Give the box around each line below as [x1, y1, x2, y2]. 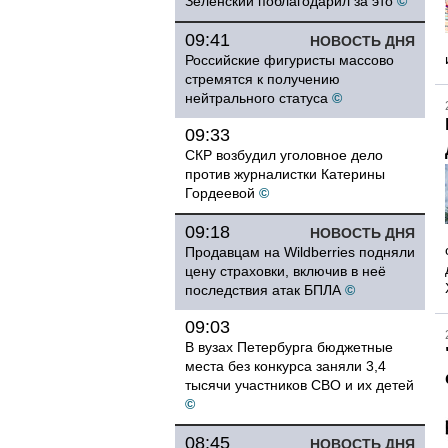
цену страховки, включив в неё [185, 263, 386, 279]
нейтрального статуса [185, 90, 328, 106]
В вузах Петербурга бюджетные [185, 339, 393, 355]
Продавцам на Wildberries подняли [185, 244, 415, 260]
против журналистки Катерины [185, 166, 385, 182]
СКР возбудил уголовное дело [185, 147, 383, 163]
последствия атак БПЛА [185, 282, 341, 298]
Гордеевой [185, 185, 255, 201]
